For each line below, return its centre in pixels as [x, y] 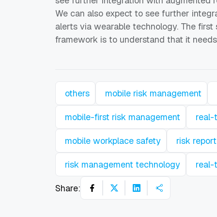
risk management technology [123, 165]
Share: [68, 188]
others [77, 93]
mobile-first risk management [123, 117]
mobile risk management [153, 93]
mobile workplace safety [113, 141]
